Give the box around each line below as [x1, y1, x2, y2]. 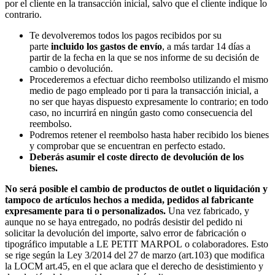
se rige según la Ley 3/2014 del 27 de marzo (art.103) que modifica [5, 249, 265, 260]
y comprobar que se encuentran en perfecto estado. [29, 140, 225, 151]
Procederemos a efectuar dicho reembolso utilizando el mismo [29, 74, 268, 85]
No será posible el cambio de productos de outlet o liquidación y [5, 183, 268, 194]
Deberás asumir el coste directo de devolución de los [29, 151, 244, 162]
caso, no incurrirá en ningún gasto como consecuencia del [29, 107, 252, 118]
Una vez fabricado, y [168, 205, 249, 216]
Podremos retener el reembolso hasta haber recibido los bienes [29, 129, 269, 140]
